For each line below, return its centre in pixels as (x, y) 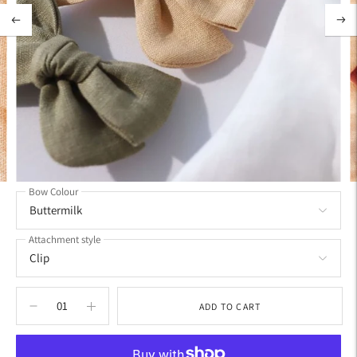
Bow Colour (53, 192)
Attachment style (65, 240)
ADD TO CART (230, 306)
